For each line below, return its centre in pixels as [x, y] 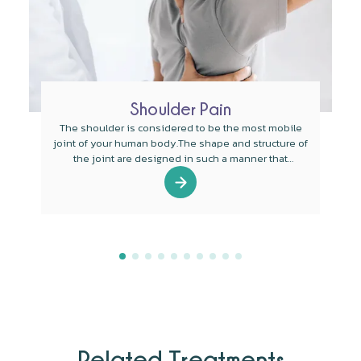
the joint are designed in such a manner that [181, 159]
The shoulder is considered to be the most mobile [180, 128]
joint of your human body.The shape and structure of [181, 143]
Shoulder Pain [181, 109]
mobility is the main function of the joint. [180, 174]
